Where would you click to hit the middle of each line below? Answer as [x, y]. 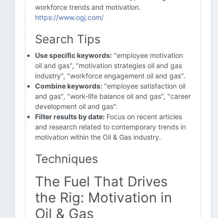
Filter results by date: [70, 117]
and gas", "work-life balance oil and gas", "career [113, 96]
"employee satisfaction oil [144, 86]
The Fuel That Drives [101, 182]
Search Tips [68, 39]
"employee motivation [147, 55]
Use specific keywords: [73, 55]
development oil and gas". [76, 106]
